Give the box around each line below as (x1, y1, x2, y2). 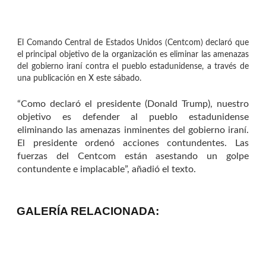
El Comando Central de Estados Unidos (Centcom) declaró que (17, 39, 249, 47)
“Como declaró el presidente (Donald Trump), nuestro (17, 99, 249, 109)
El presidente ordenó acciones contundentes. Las (17, 138, 249, 148)
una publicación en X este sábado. (17, 74, 141, 83)
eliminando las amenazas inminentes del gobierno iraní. (17, 125, 249, 135)
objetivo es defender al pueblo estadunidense (17, 112, 249, 122)
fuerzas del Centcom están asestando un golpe (17, 151, 249, 161)
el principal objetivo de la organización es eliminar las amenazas (17, 50, 249, 59)
